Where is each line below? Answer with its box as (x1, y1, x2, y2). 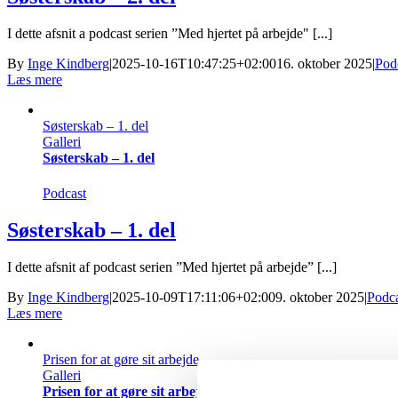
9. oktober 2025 (275, 290, 364, 306)
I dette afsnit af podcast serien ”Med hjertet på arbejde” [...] (7, 259, 337, 275)
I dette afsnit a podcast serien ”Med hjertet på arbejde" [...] (7, 26, 332, 42)
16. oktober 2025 (276, 56, 372, 72)
